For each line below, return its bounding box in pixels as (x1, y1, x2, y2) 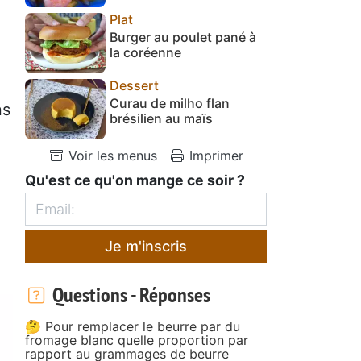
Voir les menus (64, 147, 157, 164)
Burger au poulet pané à (110, 28, 256, 45)
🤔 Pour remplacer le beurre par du (25, 317, 240, 334)
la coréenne (110, 44, 181, 60)
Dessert (110, 77, 159, 93)
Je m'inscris (105, 237, 187, 255)
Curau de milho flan (110, 94, 230, 111)
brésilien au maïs (110, 110, 213, 127)
